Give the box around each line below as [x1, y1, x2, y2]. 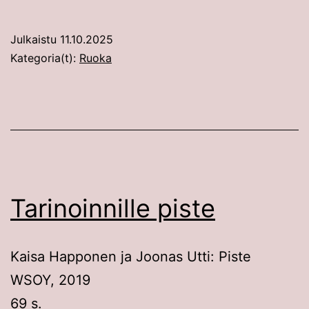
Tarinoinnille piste [10, 192, 215, 223]
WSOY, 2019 [10, 271, 90, 288]
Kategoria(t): [10, 50, 79, 65]
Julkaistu [10, 32, 60, 46]
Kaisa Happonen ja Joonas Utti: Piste [10, 248, 251, 265]
